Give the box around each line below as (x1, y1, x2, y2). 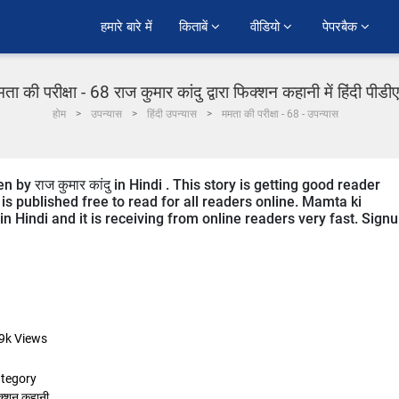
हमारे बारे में (101, 17, 152, 37)
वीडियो (250, 17, 283, 37)
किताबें (179, 17, 211, 37)
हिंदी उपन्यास (146, 108, 197, 120)
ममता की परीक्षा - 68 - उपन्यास (221, 108, 338, 120)
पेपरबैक (322, 17, 361, 37)
